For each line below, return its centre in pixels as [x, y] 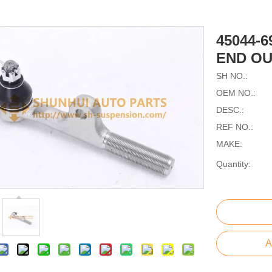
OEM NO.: [236, 93]
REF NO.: [235, 127]
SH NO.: [232, 76]
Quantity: [233, 164]
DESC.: [230, 110]
